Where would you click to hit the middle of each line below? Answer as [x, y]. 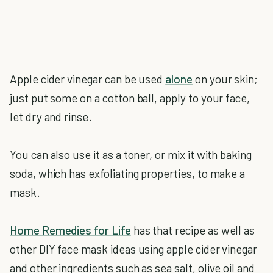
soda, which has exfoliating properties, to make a [128, 173]
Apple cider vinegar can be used [88, 79]
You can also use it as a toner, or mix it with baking [131, 154]
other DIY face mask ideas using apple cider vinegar [134, 249]
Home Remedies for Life [70, 230]
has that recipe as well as [193, 230]
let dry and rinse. [51, 117]
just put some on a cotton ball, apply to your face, [130, 98]
